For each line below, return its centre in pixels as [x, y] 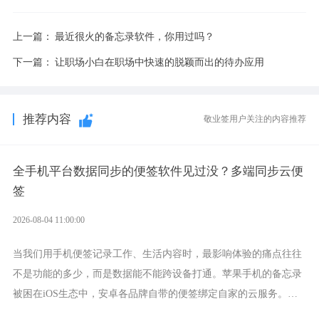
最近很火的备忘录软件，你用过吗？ [134, 37]
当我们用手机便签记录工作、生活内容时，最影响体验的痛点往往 [157, 254]
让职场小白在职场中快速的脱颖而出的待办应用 [159, 62]
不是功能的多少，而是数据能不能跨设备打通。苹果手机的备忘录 [157, 274]
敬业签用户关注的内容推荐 [255, 119]
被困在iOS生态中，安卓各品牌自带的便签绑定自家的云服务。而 [155, 294]
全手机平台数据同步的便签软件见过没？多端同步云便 [158, 172]
